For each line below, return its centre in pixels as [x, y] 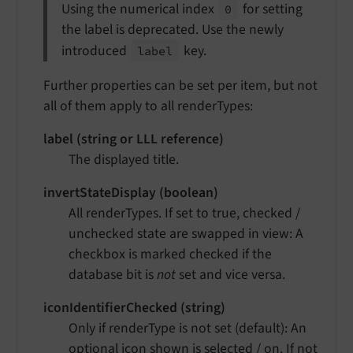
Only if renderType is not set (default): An [188, 328]
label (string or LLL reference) [134, 139]
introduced [95, 51]
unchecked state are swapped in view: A [186, 233]
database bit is [113, 274]
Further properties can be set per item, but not [180, 85]
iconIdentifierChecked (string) [134, 307]
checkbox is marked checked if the [170, 254]
